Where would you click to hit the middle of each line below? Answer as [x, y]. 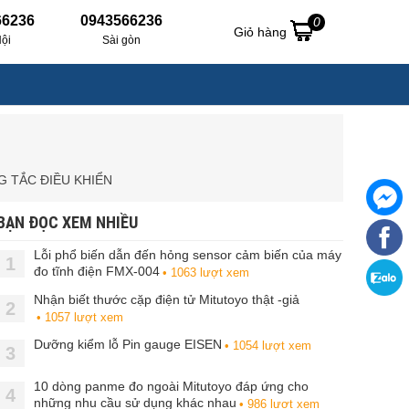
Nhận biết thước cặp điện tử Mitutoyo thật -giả [167, 299]
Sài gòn [121, 40]
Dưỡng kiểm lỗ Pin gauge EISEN [128, 344]
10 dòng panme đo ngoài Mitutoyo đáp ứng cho [171, 386]
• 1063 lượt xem [206, 273]
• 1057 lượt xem [80, 317]
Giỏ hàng [262, 32]
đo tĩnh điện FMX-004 [97, 271]
